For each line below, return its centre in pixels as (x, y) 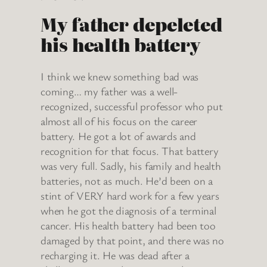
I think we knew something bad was (120, 76)
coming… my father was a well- (109, 91)
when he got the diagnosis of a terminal (128, 210)
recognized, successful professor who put (132, 106)
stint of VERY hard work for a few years (130, 195)
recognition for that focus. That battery (130, 150)
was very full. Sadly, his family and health (131, 165)
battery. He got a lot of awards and (118, 136)
